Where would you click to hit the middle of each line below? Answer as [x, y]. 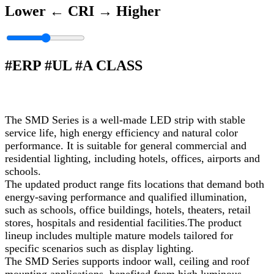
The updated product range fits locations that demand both [135, 184]
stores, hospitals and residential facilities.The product [123, 223]
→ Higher [129, 11]
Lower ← [36, 11]
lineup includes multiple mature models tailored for [119, 236]
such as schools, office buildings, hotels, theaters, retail [128, 210]
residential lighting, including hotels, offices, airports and [132, 159]
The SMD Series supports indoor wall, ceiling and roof [127, 261]
